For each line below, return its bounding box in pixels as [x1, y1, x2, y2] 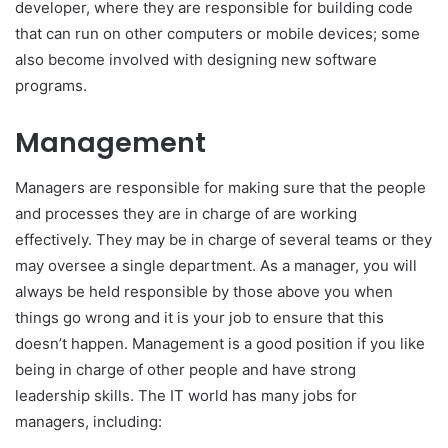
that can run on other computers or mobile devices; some [15, 24, 420, 44]
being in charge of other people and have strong [15, 359, 356, 379]
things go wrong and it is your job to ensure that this [15, 307, 384, 327]
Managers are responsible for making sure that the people [15, 177, 426, 197]
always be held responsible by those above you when [15, 281, 393, 301]
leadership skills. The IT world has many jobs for [15, 385, 357, 405]
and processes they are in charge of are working [15, 203, 357, 223]
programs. [15, 76, 87, 96]
